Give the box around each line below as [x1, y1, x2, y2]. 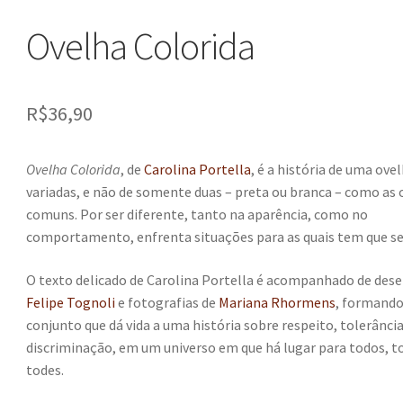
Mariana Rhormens [219, 292, 336, 311]
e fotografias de [115, 292, 219, 311]
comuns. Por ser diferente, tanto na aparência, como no [26, 205, 369, 223]
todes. [26, 360, 65, 379]
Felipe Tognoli [26, 292, 116, 311]
